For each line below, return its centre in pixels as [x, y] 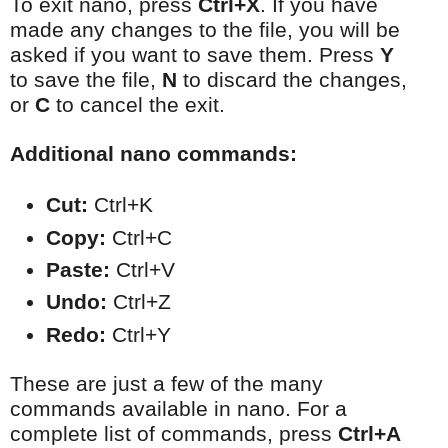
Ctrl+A [369, 433]
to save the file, [86, 80]
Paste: [78, 269]
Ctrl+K [120, 205]
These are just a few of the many [166, 383]
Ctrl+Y [138, 334]
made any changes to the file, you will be [205, 30]
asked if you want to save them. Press [195, 55]
